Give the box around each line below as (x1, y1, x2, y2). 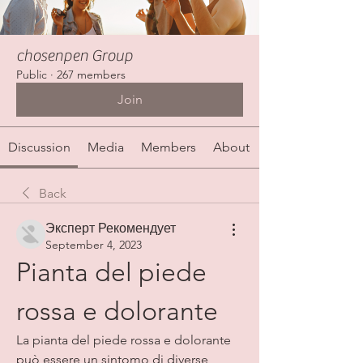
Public (16, 67, 47, 83)
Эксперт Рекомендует (45, 220, 176, 237)
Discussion (7, 139, 70, 156)
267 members (57, 67, 126, 83)
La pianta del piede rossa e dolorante (16, 332, 231, 348)
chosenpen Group (16, 46, 133, 66)
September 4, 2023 (45, 237, 142, 253)
